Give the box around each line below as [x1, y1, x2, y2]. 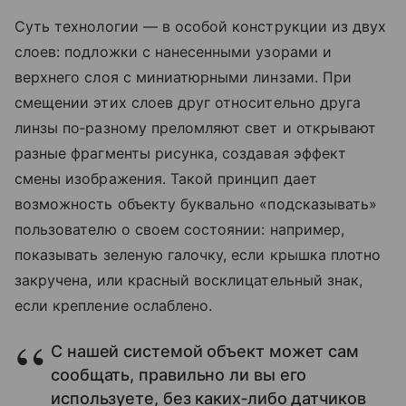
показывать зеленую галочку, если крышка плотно [14, 245, 382, 264]
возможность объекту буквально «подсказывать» [14, 194, 378, 213]
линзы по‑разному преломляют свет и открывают [14, 118, 377, 137]
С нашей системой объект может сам [51, 341, 360, 361]
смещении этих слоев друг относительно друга [14, 92, 362, 111]
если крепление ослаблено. [14, 295, 213, 314]
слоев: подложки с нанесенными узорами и [14, 42, 332, 61]
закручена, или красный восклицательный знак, [14, 270, 363, 289]
